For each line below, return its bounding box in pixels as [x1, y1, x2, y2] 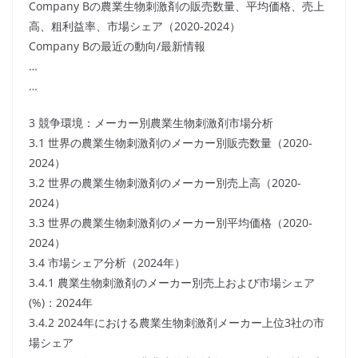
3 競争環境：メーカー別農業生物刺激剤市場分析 [29, 115, 273, 131]
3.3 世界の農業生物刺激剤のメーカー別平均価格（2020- [29, 215, 312, 231]
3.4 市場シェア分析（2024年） [29, 255, 185, 271]
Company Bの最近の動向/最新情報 [29, 38, 205, 54]
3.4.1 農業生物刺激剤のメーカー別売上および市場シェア [29, 275, 315, 291]
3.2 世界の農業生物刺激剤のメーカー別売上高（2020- [29, 175, 301, 191]
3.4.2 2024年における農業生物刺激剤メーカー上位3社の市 [29, 315, 324, 331]
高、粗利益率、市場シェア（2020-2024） [29, 18, 241, 34]
